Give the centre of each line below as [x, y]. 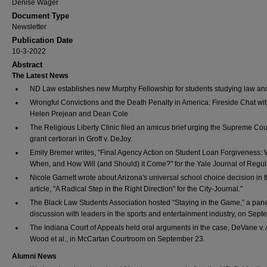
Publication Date [42, 40]
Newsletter [29, 27]
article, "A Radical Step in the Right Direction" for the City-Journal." [136, 189]
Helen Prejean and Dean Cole [79, 114]
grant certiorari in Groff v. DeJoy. [81, 139]
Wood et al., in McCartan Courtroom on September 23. [117, 239]
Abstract [27, 65]
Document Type [41, 16]
